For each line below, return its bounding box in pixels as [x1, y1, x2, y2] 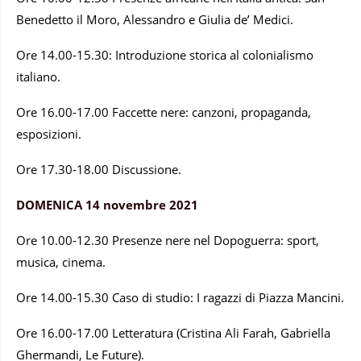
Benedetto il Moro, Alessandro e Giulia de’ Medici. [16, 11, 293, 28]
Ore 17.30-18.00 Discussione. [16, 161, 181, 178]
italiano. [16, 68, 60, 85]
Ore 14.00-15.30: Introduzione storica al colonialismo [16, 47, 313, 64]
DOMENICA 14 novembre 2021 [16, 197, 198, 214]
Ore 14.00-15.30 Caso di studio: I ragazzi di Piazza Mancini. [16, 289, 344, 306]
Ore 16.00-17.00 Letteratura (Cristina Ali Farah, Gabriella [16, 325, 330, 342]
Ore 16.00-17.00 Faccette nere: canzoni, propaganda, [16, 104, 311, 121]
